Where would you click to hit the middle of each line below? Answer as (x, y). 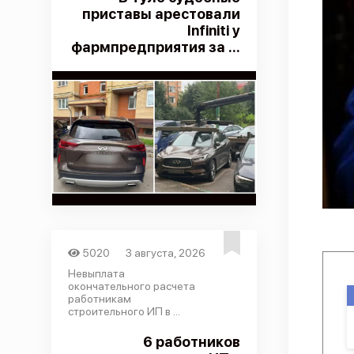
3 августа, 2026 (166, 253)
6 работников (191, 342)
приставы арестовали (161, 14)
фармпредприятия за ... (155, 47)
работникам (99, 299)
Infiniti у (213, 30)
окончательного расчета (131, 286)
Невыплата (96, 273)
